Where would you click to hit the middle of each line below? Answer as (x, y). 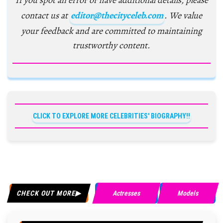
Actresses (126, 193)
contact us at (45, 16)
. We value (183, 16)
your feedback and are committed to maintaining (111, 31)
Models (187, 193)
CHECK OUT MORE (46, 193)
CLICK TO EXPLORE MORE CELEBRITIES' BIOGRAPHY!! (111, 116)
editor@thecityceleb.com (117, 16)
